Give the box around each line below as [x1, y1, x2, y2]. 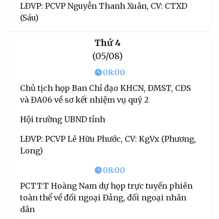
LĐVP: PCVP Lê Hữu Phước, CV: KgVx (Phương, [20, 133, 196, 144]
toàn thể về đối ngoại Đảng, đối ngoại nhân [20, 192, 186, 202]
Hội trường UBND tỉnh [20, 114, 105, 124]
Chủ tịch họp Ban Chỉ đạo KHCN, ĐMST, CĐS [20, 83, 191, 93]
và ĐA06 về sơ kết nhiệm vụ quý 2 [20, 94, 149, 105]
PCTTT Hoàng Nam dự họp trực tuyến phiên [20, 180, 193, 191]
